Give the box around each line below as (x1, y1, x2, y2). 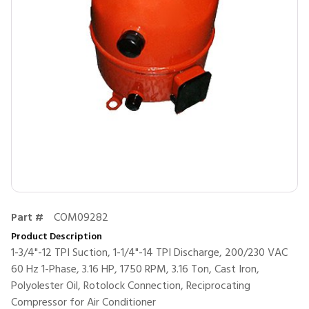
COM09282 (54, 209, 108, 227)
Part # (11, 209, 43, 227)
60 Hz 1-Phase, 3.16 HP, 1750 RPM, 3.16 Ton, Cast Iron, (11, 261, 259, 279)
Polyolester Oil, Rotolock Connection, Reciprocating (11, 277, 250, 295)
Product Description (11, 229, 102, 245)
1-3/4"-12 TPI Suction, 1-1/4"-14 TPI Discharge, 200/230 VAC (11, 244, 288, 262)
